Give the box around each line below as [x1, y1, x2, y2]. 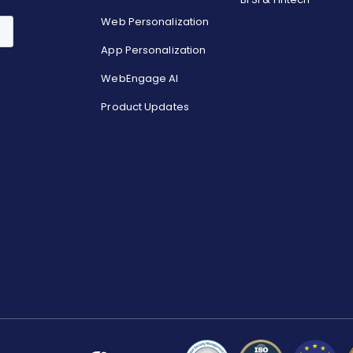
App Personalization [101, 43, 206, 58]
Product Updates [101, 99, 189, 114]
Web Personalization [101, 14, 210, 29]
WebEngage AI [101, 71, 179, 86]
